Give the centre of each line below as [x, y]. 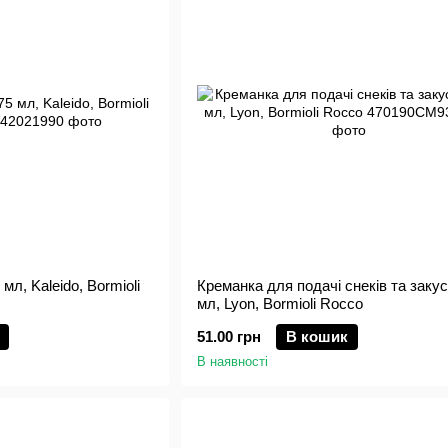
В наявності [232, 361]
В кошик [316, 336]
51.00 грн [228, 336]
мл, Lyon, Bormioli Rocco [279, 303]
